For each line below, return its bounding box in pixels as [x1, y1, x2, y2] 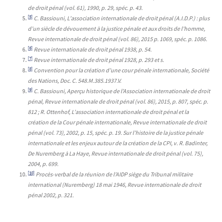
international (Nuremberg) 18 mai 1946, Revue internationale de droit [28, 181, 201, 189]
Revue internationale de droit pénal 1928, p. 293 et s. [34, 56, 164, 64]
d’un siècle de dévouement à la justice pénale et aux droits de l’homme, [28, 25, 205, 33]
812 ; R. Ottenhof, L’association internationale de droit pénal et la [28, 108, 189, 116]
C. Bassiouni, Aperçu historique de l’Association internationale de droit [34, 87, 210, 95]
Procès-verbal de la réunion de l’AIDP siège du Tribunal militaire [36, 170, 193, 178]
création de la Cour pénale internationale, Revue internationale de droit [28, 118, 207, 126]
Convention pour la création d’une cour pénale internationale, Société [34, 66, 209, 74]
